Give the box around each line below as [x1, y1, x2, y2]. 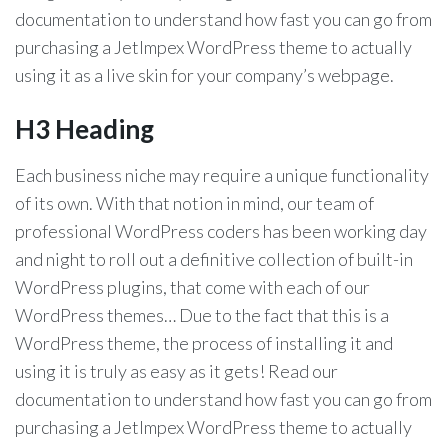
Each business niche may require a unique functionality [15, 164, 429, 186]
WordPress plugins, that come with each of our [15, 276, 370, 298]
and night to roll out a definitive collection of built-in [15, 248, 413, 270]
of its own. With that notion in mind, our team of [15, 192, 374, 214]
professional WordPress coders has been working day [15, 220, 427, 242]
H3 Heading [15, 113, 154, 145]
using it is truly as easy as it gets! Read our [15, 360, 338, 382]
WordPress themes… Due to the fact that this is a [15, 304, 389, 326]
